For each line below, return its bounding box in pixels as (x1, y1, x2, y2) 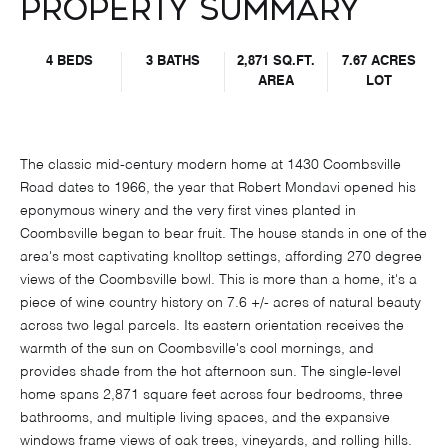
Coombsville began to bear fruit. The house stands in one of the (20, 227, 427, 242)
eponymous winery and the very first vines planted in (20, 204, 356, 219)
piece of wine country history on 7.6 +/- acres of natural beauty (20, 296, 421, 311)
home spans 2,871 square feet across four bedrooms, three (20, 388, 403, 403)
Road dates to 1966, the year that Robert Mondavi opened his (20, 181, 416, 196)
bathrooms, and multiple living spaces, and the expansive (20, 411, 390, 426)
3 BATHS (146, 55, 200, 68)
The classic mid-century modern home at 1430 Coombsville (20, 158, 401, 173)
